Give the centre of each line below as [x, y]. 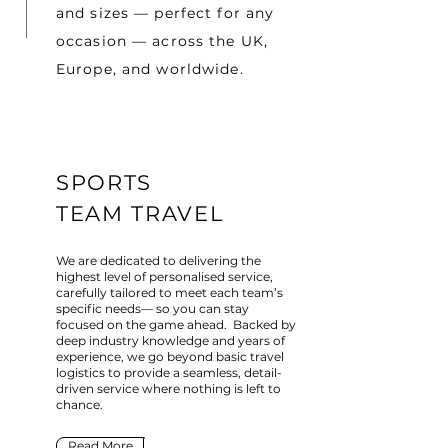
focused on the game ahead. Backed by [176, 324]
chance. [79, 404]
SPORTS [104, 182]
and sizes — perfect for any [165, 13]
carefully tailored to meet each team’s [169, 292]
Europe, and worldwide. [152, 69]
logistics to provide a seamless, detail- [169, 372]
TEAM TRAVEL [140, 213]
